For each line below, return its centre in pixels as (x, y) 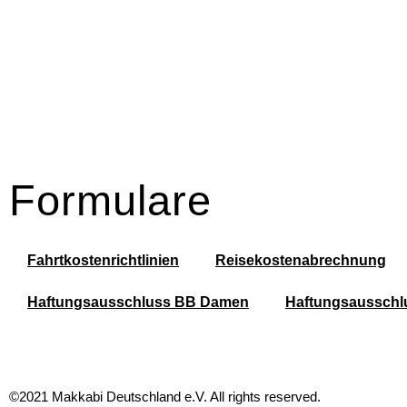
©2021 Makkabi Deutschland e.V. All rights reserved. (165, 397)
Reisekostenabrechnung (301, 261)
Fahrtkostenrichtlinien (103, 261)
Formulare (110, 201)
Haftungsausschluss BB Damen (138, 303)
